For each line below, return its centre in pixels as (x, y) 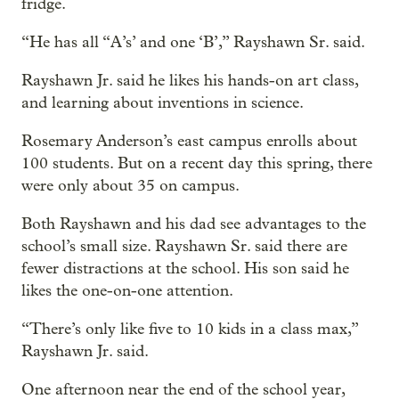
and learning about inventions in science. (163, 102)
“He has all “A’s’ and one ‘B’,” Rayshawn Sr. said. (193, 42)
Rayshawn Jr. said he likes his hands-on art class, (190, 80)
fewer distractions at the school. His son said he (185, 268)
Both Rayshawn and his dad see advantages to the (194, 224)
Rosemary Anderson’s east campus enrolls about (189, 141)
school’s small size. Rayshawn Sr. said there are (184, 246)
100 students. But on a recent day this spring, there (197, 163)
